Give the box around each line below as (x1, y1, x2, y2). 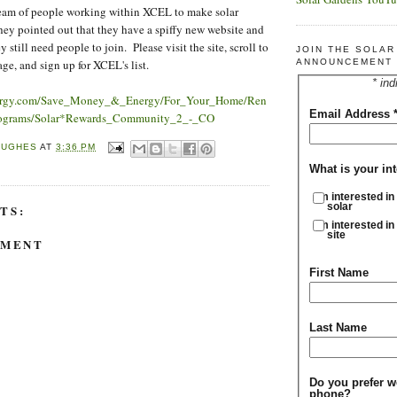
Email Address (308, 107, 393, 121)
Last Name (308, 320, 367, 334)
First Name (308, 265, 369, 279)
